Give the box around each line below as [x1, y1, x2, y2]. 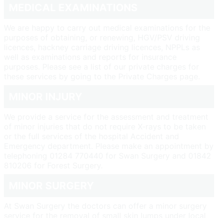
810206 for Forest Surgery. [4, 161, 103, 171]
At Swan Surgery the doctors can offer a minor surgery [4, 201, 207, 211]
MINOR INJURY [9, 91, 82, 103]
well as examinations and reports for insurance [4, 52, 177, 62]
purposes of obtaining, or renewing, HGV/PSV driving [4, 33, 200, 43]
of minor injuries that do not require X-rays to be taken [4, 122, 206, 132]
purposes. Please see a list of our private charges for [4, 62, 199, 72]
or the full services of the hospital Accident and [4, 131, 179, 142]
